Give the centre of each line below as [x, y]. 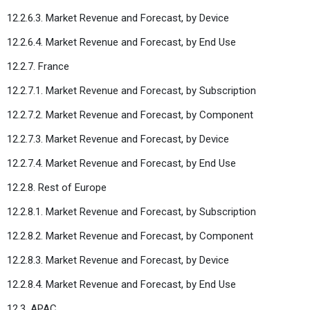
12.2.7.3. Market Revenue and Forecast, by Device [118, 139]
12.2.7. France [38, 66]
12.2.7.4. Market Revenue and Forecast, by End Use [121, 163]
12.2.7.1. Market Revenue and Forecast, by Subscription [131, 90]
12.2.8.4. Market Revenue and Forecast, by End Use [121, 284]
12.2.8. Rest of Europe [57, 187]
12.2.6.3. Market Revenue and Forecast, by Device [118, 18]
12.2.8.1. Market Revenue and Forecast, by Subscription [131, 211]
